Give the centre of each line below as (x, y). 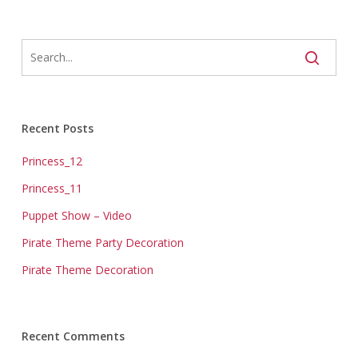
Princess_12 (52, 161)
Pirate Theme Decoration (87, 270)
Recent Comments (73, 336)
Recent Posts (57, 128)
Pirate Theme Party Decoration (102, 243)
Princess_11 (52, 188)
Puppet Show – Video (76, 215)
